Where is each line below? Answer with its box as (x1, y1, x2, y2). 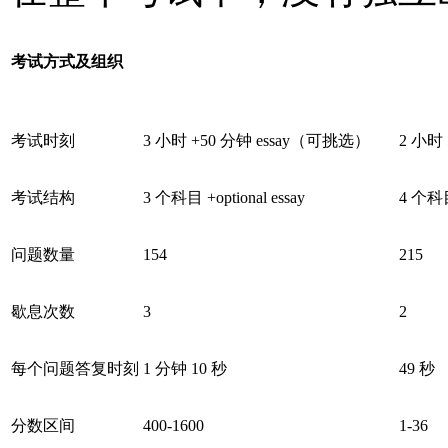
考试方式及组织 (11, 52, 123, 70)
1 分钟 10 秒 (143, 359, 227, 377)
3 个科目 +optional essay (143, 188, 305, 206)
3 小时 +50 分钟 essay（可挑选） (143, 131, 370, 149)
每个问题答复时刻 (11, 359, 139, 377)
